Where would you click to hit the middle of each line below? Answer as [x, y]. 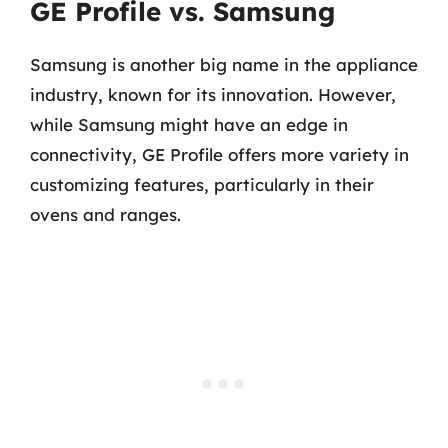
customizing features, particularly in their [202, 184]
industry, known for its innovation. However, [213, 94]
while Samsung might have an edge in [189, 124]
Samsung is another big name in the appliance [224, 64]
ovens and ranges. [105, 214]
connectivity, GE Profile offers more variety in [219, 154]
